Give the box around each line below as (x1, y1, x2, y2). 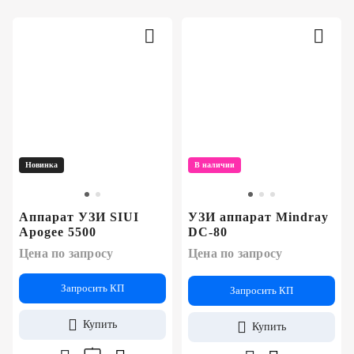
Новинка (25, 160, 58, 170)
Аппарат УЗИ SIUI (19, 210, 139, 224)
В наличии (194, 160, 235, 170)
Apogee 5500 (19, 225, 96, 239)
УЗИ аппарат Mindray (188, 210, 329, 224)
